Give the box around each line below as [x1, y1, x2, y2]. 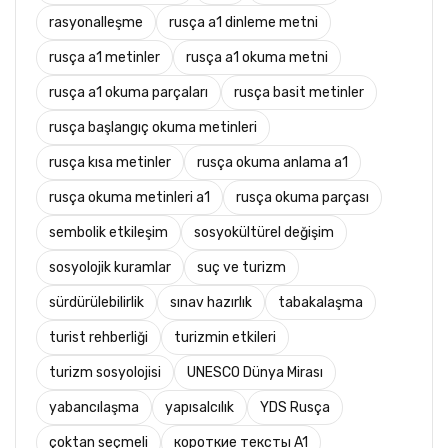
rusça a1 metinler [49, 49, 160, 67]
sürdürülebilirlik [49, 294, 144, 312]
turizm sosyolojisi [49, 364, 161, 382]
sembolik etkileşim [49, 224, 168, 242]
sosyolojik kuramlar [49, 259, 171, 277]
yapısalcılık [165, 399, 234, 417]
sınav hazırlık [170, 294, 252, 312]
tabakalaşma [278, 294, 363, 312]
